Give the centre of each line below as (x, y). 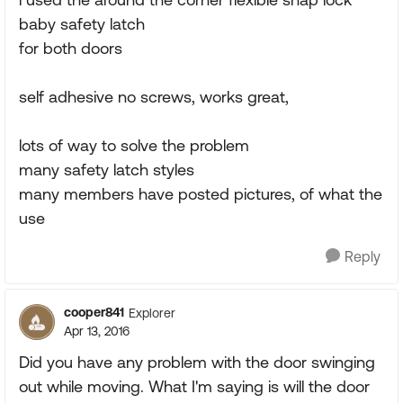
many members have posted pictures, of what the (201, 194)
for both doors (71, 48)
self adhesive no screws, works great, (154, 97)
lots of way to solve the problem (134, 145)
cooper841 (94, 312)
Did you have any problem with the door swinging (197, 362)
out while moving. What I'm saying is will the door (194, 386)
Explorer (152, 313)
